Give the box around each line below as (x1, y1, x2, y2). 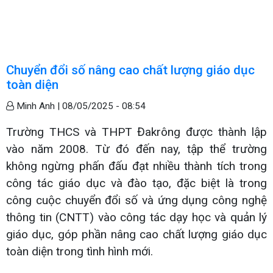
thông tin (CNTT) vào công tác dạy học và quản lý (6, 210, 267, 224)
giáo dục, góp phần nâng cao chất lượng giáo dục (6, 227, 267, 241)
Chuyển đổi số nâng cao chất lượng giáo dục (6, 62, 255, 77)
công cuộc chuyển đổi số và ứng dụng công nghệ (6, 193, 267, 207)
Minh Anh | (14, 100, 62, 112)
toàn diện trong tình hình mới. (6, 244, 153, 258)
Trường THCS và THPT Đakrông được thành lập (6, 124, 267, 139)
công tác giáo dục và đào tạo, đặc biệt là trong (6, 175, 267, 190)
